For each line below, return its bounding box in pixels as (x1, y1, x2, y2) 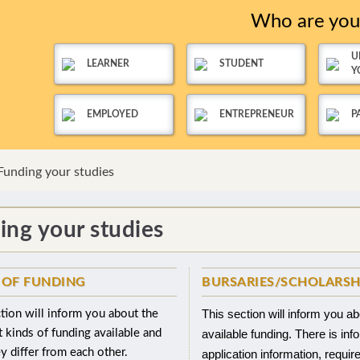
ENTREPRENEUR (219, 109, 294, 119)
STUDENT (219, 59, 264, 68)
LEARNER (86, 59, 129, 68)
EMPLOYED (86, 109, 138, 119)
